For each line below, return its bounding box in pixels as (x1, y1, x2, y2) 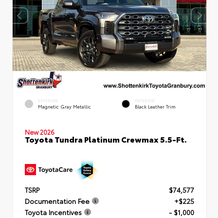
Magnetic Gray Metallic (38, 103, 91, 110)
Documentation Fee (25, 196, 90, 206)
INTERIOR (135, 98, 155, 104)
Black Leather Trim (135, 103, 176, 110)
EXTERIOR (38, 98, 58, 104)
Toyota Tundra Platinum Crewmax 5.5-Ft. (25, 133, 187, 145)
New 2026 (25, 127, 54, 136)
